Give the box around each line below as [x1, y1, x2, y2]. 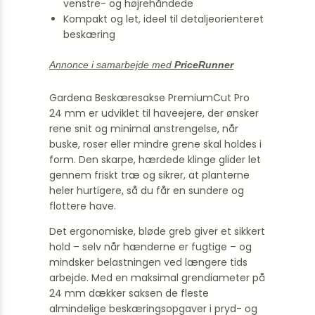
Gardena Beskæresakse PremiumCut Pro [49, 91, 250, 105]
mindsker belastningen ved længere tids [49, 255, 247, 269]
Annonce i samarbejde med [49, 59, 174, 70]
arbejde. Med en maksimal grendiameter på [49, 271, 265, 285]
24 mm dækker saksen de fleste [49, 286, 209, 300]
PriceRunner [174, 59, 233, 70]
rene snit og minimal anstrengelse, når [49, 122, 238, 136]
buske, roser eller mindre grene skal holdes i [49, 137, 262, 151]
